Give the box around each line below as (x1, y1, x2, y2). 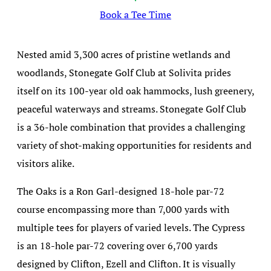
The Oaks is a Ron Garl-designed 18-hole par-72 (17, 184, 224, 198)
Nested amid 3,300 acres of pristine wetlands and (17, 47, 230, 61)
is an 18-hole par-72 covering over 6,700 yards (17, 238, 218, 252)
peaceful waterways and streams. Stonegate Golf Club (17, 102, 246, 116)
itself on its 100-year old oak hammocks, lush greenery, (17, 83, 254, 97)
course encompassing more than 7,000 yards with (17, 202, 229, 216)
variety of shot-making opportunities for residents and (17, 138, 252, 152)
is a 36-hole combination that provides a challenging (17, 120, 245, 134)
